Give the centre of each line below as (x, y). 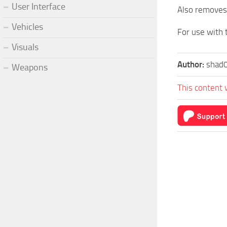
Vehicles (27, 27)
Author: (192, 65)
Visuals (25, 47)
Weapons (30, 67)
